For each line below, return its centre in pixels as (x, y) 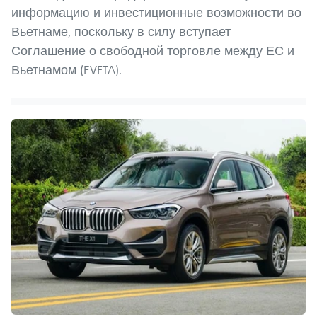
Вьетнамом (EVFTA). (67, 69)
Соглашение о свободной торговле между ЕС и (153, 50)
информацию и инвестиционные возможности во (156, 12)
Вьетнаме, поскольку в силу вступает (121, 31)
